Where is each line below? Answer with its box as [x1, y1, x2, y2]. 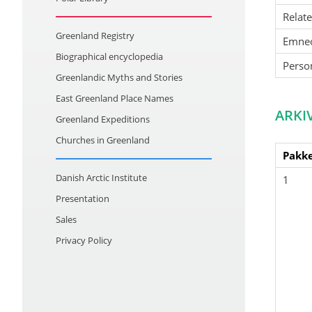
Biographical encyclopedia [56, 50, 163, 63]
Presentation [56, 192, 109, 205]
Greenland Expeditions [56, 113, 150, 125]
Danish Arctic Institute [56, 171, 147, 184]
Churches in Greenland [56, 134, 150, 146]
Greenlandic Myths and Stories [56, 71, 182, 84]
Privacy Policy [56, 234, 112, 247]
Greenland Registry [56, 29, 134, 42]
